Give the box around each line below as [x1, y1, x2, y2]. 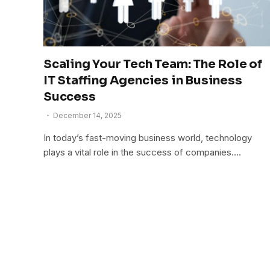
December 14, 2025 [53, 110, 122, 120]
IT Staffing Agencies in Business [43, 72, 242, 88]
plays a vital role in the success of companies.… [43, 146, 241, 158]
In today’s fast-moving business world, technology [43, 131, 252, 143]
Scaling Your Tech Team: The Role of [43, 56, 262, 72]
